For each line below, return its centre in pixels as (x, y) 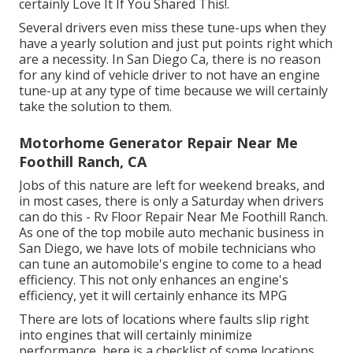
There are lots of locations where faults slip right (164, 319)
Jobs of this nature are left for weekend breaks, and (172, 185)
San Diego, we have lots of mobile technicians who (167, 248)
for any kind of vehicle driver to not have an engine (169, 74)
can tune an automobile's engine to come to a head (170, 264)
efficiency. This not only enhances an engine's (154, 279)
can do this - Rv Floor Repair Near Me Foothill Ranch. (173, 216)
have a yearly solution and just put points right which (176, 43)
